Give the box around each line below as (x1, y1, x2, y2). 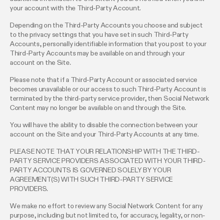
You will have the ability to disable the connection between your (10, 121, 198, 129)
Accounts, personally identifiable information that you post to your (10, 40, 207, 48)
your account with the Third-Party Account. (10, 4, 141, 12)
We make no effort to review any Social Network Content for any (10, 202, 203, 210)
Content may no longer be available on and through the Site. (10, 104, 187, 111)
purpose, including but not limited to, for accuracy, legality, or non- (10, 212, 206, 219)
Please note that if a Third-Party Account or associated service (10, 76, 198, 83)
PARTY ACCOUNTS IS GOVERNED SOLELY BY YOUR (10, 166, 171, 174)
